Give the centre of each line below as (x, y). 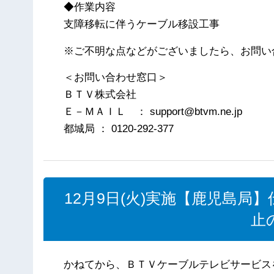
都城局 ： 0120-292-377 (119, 128)
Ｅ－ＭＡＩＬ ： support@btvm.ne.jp (153, 111)
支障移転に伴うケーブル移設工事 (142, 24)
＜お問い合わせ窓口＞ (116, 77)
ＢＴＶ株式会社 (100, 94)
